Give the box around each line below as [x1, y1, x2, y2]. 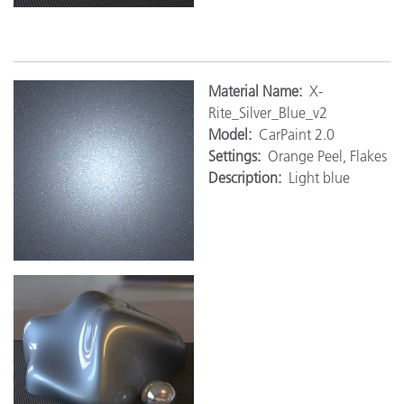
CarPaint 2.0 [259, 124, 335, 143]
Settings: [208, 146, 268, 165]
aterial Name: [221, 81, 309, 100]
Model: [208, 124, 259, 143]
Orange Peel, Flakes [268, 146, 387, 165]
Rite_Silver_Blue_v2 [208, 103, 327, 122]
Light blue [289, 168, 350, 187]
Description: [208, 168, 289, 187]
